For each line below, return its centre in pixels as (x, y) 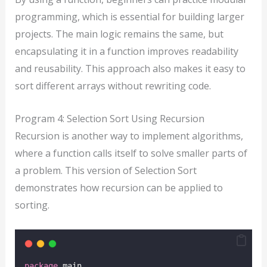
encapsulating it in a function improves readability (126, 52)
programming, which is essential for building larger (129, 17)
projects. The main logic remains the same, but (119, 34)
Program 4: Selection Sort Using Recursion (109, 118)
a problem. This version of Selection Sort (105, 170)
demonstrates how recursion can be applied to (119, 187)
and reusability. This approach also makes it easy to (130, 69)
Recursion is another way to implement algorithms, (129, 136)
